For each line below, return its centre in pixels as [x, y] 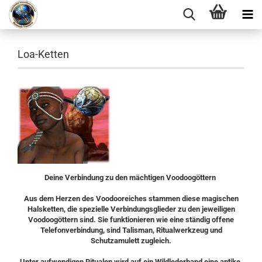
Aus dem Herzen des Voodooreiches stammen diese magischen [131, 199]
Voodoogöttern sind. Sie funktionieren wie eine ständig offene [131, 220]
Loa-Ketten [43, 54]
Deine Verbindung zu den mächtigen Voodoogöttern [131, 177]
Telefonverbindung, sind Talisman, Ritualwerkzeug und [131, 230]
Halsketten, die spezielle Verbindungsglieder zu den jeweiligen [131, 209]
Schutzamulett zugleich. [131, 241]
